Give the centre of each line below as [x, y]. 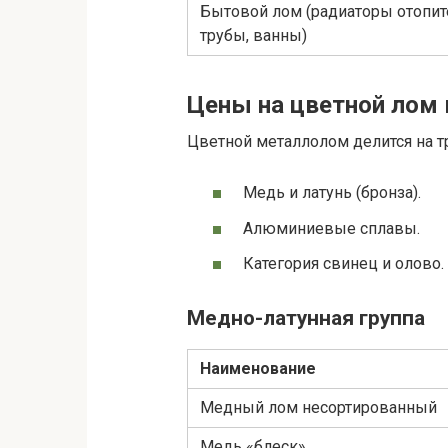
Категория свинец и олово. [343, 263]
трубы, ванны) [253, 36]
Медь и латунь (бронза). [332, 193]
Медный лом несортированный [318, 408]
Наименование [258, 369]
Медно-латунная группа [306, 318]
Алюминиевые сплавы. [331, 228]
